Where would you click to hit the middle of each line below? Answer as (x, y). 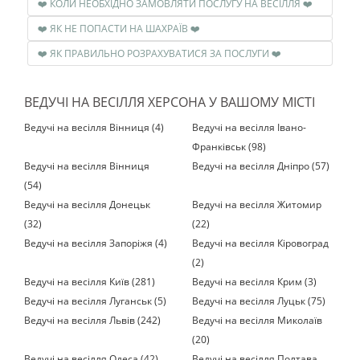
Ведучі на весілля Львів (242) (92, 320)
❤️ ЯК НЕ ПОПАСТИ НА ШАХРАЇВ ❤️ (194, 28)
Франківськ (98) (229, 146)
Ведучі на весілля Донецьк (87, 204)
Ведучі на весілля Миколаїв (257, 320)
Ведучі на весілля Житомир (257, 204)
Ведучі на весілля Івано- (249, 127)
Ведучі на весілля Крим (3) (254, 281)
